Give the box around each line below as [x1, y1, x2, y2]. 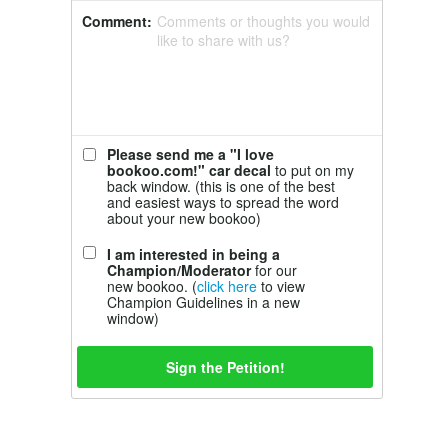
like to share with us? [157, 30, 290, 50]
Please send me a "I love [107, 144, 274, 164]
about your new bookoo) [107, 208, 261, 228]
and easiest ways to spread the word [107, 192, 339, 212]
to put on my [271, 160, 354, 180]
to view [257, 276, 305, 296]
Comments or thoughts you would [157, 11, 370, 31]
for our [251, 260, 297, 280]
